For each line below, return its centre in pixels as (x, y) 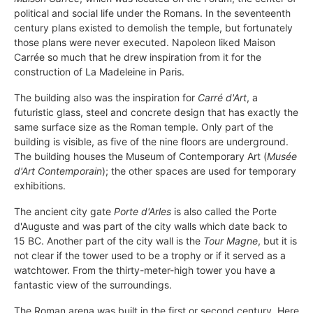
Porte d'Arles (143, 211)
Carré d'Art (222, 97)
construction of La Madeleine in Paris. (99, 71)
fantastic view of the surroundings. (93, 284)
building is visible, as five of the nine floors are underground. (151, 141)
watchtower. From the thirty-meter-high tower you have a (145, 270)
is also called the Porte (224, 211)
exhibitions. (40, 185)
